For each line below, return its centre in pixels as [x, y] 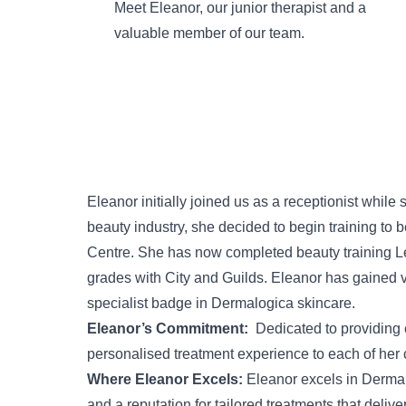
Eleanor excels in [302, 380]
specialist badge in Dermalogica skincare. [221, 304]
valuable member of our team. [209, 33]
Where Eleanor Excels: [165, 380]
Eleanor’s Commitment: [168, 329]
